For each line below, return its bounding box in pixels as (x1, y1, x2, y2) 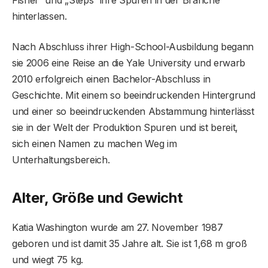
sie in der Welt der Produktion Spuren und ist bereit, (12, 121, 239, 133)
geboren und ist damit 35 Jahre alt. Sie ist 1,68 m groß (12, 237, 247, 250)
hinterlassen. (12, 10, 67, 22)
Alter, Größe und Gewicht (12, 189, 183, 207)
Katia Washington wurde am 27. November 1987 (12, 221, 223, 234)
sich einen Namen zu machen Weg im (12, 137, 177, 150)
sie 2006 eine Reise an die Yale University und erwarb (12, 56, 246, 69)
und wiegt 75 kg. (12, 254, 83, 266)
